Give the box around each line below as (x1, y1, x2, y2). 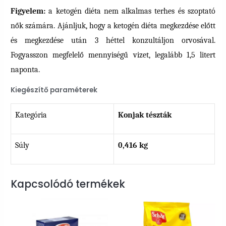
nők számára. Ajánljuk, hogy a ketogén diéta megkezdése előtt (11, 21, 215, 30)
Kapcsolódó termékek (11, 177, 126, 192)
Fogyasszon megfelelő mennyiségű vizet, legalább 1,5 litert (11, 50, 215, 60)
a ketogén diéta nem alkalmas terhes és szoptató (45, 6, 215, 16)
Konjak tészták (118, 110, 172, 120)
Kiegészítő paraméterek (11, 85, 98, 95)
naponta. (11, 65, 40, 74)
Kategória (15, 110, 47, 120)
